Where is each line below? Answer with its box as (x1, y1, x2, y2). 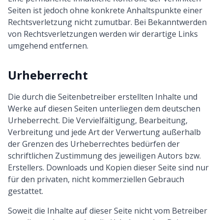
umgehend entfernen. (8, 40, 88, 51)
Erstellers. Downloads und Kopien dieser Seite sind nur (8, 162, 209, 173)
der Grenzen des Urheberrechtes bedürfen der (8, 138, 180, 149)
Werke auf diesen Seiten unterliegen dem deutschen (8, 103, 200, 114)
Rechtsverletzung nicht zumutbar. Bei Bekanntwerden (8, 17, 207, 27)
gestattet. (8, 186, 43, 196)
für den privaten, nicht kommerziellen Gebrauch (8, 174, 184, 185)
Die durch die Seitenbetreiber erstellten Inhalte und (8, 91, 197, 102)
